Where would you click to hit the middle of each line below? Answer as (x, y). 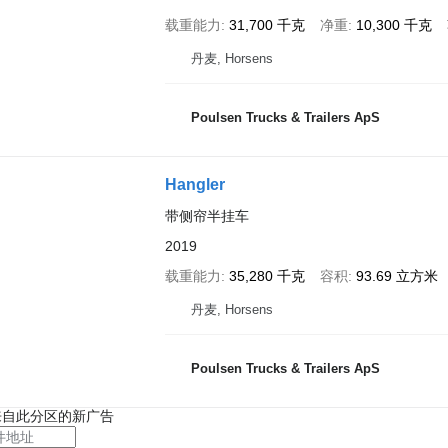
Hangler (194, 184)
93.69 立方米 (396, 276)
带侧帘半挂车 (206, 216)
